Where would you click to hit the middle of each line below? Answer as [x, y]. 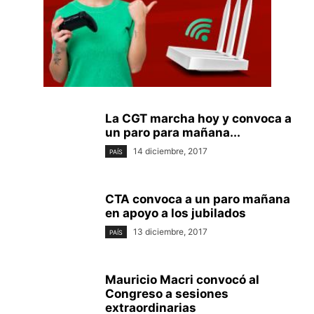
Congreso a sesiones [167, 293]
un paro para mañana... [173, 132]
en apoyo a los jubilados [176, 213]
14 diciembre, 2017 [170, 151]
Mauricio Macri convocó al [182, 279]
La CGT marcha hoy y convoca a [198, 118]
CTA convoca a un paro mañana [198, 199]
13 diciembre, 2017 [170, 231]
